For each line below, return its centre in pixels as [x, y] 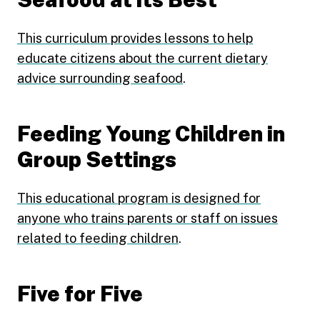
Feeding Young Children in [151, 134]
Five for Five [80, 294]
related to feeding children [98, 238]
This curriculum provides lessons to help [135, 38]
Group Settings [97, 159]
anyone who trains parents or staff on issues [147, 218]
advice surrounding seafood [100, 78]
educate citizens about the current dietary [142, 58]
